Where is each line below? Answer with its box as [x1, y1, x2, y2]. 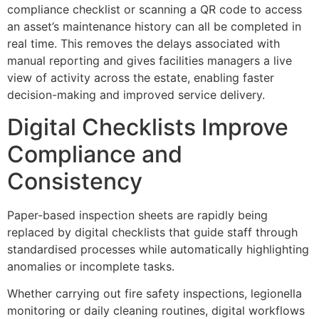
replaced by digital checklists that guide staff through [7, 224, 298, 239]
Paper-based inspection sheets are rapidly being [7, 207, 268, 222]
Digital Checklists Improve [7, 113, 288, 141]
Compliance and [7, 140, 182, 168]
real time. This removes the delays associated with [7, 36, 280, 51]
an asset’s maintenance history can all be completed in [7, 19, 301, 34]
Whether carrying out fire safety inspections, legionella [7, 286, 302, 301]
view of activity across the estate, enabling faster [7, 70, 274, 85]
